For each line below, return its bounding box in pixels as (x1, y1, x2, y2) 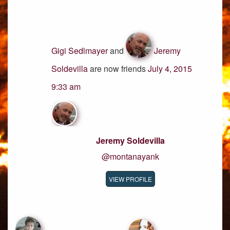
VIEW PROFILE (109, 175, 152, 183)
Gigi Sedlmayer (51, 45, 108, 56)
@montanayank (102, 150, 159, 162)
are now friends (88, 63, 148, 74)
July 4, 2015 (148, 63, 192, 74)
